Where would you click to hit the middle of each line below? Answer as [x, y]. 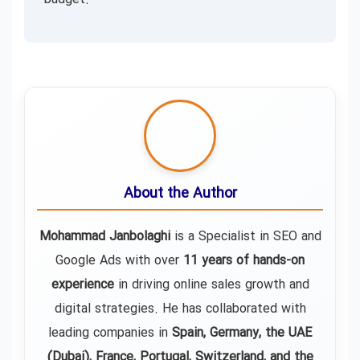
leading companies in [110, 333]
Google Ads [88, 260]
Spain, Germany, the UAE [242, 333]
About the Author [180, 193]
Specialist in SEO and [260, 236]
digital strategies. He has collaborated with [180, 309]
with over [152, 260]
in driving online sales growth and [211, 284]
